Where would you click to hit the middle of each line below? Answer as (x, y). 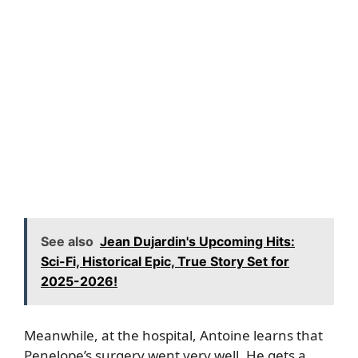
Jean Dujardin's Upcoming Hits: (197, 241)
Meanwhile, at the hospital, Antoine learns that (173, 336)
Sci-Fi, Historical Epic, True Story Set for (165, 261)
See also (67, 241)
